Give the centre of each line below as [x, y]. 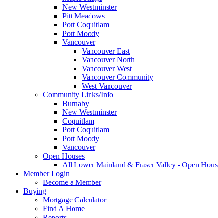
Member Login [46, 173]
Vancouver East [106, 51]
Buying [35, 191]
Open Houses [64, 156]
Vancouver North [108, 60]
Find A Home [64, 209]
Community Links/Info [78, 95]
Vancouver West [107, 68]
